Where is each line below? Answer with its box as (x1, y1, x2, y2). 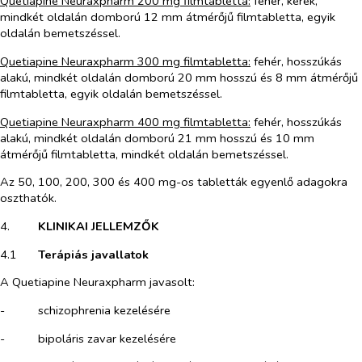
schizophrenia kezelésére (37, 302, 170, 319)
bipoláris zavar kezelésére (37, 330, 176, 347)
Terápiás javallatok (37, 246, 149, 263)
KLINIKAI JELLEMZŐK (37, 218, 159, 235)
